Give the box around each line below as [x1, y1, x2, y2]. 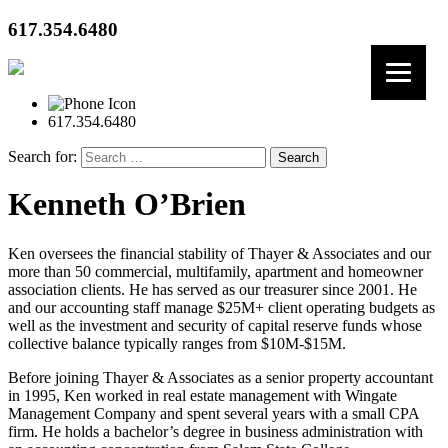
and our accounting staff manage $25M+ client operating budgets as [8, 298, 435, 316]
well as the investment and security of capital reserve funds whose [8, 316, 422, 334]
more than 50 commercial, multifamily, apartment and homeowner [8, 262, 423, 280]
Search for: [8, 148, 77, 166]
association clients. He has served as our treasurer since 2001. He [8, 280, 417, 298]
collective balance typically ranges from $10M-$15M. [8, 334, 346, 352]
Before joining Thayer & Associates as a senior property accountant [8, 368, 433, 386]
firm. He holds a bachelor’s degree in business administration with [8, 422, 423, 440]
